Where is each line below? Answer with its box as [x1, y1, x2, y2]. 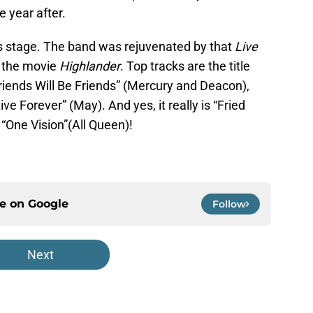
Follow [212, 198, 246, 211]
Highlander [59, 59, 120, 74]
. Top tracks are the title [120, 59, 250, 74]
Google [28, 197, 68, 211]
